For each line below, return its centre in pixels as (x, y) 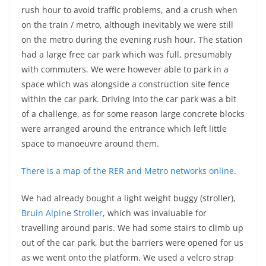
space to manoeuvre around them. (90, 143)
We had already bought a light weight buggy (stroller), (129, 198)
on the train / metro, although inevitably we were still (127, 25)
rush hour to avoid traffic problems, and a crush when (129, 10)
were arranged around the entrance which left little (124, 129)
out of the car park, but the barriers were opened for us (132, 243)
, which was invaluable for (155, 213)
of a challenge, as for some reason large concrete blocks (133, 114)
